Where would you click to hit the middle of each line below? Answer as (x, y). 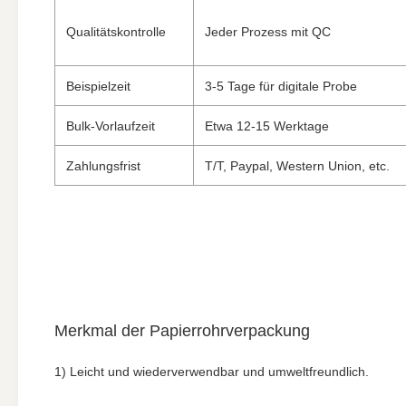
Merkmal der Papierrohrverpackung (182, 331)
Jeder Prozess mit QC (268, 32)
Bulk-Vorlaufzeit (111, 126)
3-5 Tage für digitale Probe (281, 86)
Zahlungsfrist (103, 166)
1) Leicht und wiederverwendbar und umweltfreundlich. (212, 372)
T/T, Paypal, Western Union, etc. (297, 166)
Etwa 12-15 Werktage (267, 126)
